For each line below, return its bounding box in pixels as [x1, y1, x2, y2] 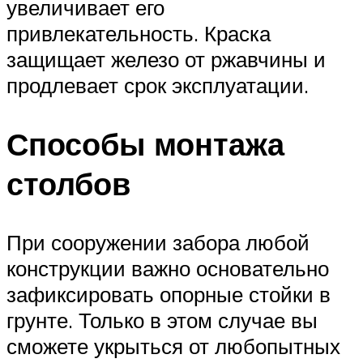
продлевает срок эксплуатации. [6, 72, 309, 99]
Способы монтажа [6, 124, 284, 164]
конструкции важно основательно [6, 254, 329, 281]
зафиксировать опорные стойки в [6, 280, 331, 307]
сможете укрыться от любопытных [6, 332, 340, 359]
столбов [6, 164, 130, 204]
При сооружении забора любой [6, 228, 310, 255]
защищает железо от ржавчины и [6, 46, 326, 73]
